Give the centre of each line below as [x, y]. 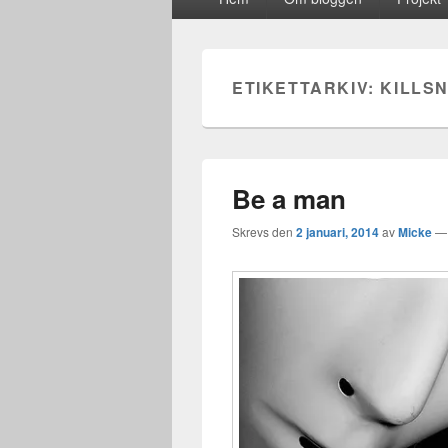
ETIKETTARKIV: [306, 87]
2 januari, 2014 [337, 232]
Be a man [289, 198]
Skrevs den [264, 231]
